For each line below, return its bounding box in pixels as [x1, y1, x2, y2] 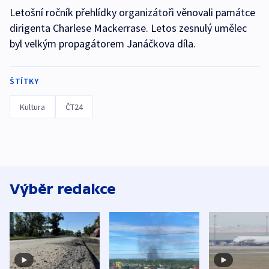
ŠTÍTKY [10, 76, 38, 87]
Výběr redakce [10, 181, 116, 198]
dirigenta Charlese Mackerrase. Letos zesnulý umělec [10, 21, 247, 35]
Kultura [20, 101, 45, 113]
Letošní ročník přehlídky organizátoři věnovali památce [10, 5, 255, 20]
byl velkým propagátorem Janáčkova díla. [10, 37, 196, 51]
